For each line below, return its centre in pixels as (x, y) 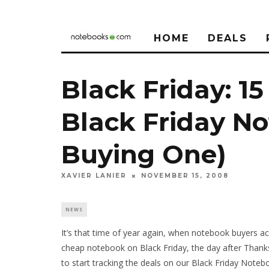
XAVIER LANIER (94, 176)
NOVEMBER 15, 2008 (185, 176)
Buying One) (144, 154)
